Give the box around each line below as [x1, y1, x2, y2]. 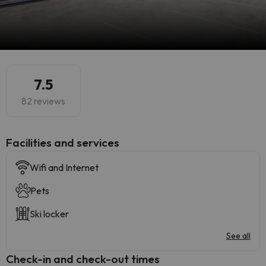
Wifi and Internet [30, 161, 99, 173]
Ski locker [30, 208, 69, 220]
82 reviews [21, 95, 65, 107]
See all [226, 230, 251, 241]
